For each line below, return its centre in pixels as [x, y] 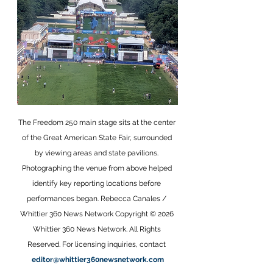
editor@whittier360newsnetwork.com [97, 260]
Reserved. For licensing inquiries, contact [97, 244]
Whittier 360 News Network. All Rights [97, 229]
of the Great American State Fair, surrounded [97, 138]
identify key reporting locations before [97, 183]
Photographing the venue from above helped [97, 168]
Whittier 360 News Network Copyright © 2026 [97, 214]
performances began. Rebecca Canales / [97, 199]
